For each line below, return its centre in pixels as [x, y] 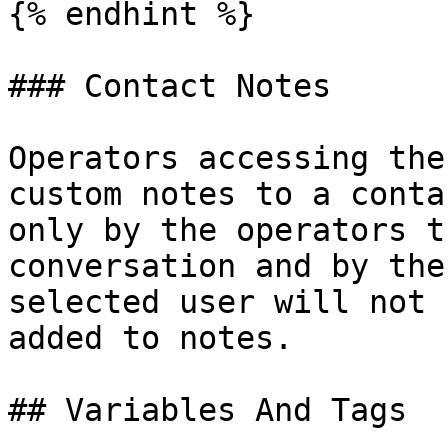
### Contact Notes [169, 86]
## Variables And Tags [207, 410]
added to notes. [150, 338]
